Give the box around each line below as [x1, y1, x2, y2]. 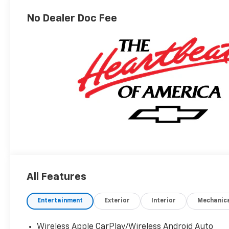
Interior [151, 197, 176, 204]
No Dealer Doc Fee [27, 13, 118, 24]
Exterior [104, 197, 130, 204]
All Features [27, 171, 86, 182]
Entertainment [37, 197, 83, 204]
